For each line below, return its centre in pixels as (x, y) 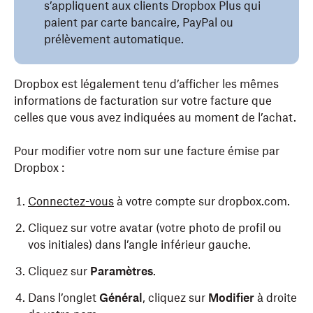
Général (121, 298)
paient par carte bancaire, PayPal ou (139, 22)
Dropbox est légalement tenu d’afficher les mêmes (146, 84)
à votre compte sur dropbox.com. (202, 201)
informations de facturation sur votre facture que (143, 101)
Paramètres (122, 271)
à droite (276, 298)
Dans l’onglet (64, 298)
